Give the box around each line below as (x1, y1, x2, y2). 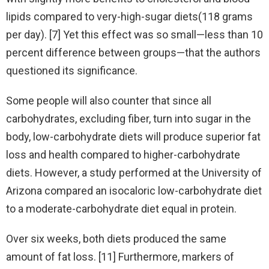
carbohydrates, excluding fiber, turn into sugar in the (6, 112, 251, 125)
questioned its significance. (6, 64, 138, 77)
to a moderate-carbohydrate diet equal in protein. (6, 202, 237, 216)
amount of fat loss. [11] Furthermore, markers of (6, 250, 234, 264)
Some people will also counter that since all (6, 94, 211, 107)
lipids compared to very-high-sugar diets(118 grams (6, 10, 253, 23)
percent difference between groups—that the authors (6, 46, 261, 59)
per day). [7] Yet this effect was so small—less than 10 (6, 28, 263, 41)
